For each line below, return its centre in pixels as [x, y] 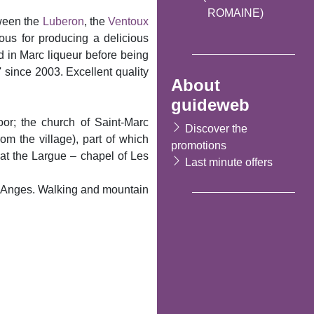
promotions [199, 145]
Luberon [63, 21]
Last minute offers [229, 162]
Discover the [216, 128]
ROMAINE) [235, 13]
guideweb [210, 104]
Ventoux [129, 21]
